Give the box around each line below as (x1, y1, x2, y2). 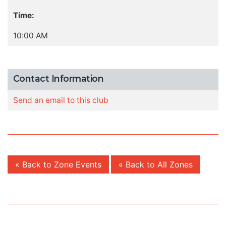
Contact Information (13, 73, 104, 84)
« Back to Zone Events (15, 159, 101, 169)
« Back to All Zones (119, 159, 193, 169)
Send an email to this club (13, 95, 108, 105)
